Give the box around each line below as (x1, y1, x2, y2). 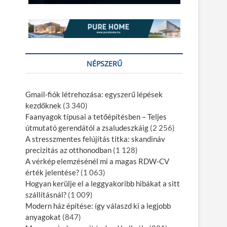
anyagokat (25, 212, 61, 222)
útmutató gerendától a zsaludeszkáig (25, 123, 148, 133)
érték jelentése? (25, 168, 79, 177)
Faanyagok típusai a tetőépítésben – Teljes (25, 112, 167, 122)
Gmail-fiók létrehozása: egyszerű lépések (25, 90, 163, 99)
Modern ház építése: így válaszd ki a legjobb (25, 201, 171, 211)
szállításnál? (25, 190, 66, 200)
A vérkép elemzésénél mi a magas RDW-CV (25, 157, 169, 166)
